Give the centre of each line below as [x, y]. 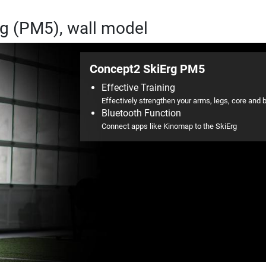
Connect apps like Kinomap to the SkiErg [169, 126]
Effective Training [138, 87]
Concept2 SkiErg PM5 [147, 69]
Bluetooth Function [141, 113]
